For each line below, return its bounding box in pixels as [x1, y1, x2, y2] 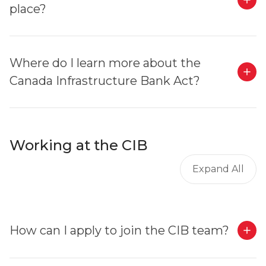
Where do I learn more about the [9, 56, 201, 70]
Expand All [192, 163, 244, 175]
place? [9, 2, 46, 16]
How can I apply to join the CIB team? [9, 223, 229, 237]
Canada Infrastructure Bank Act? [9, 74, 200, 88]
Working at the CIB [9, 137, 148, 154]
